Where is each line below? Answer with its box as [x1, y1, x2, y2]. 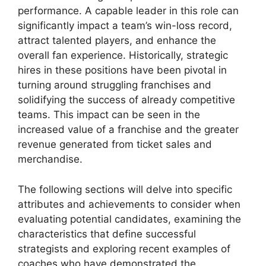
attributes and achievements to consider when [18, 198, 240, 210]
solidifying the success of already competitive [18, 94, 235, 106]
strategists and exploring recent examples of [18, 242, 230, 255]
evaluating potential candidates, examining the [18, 213, 241, 225]
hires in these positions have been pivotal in [18, 64, 227, 76]
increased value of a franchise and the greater [18, 123, 239, 135]
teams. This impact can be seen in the [18, 109, 200, 121]
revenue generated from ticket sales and [18, 138, 212, 150]
